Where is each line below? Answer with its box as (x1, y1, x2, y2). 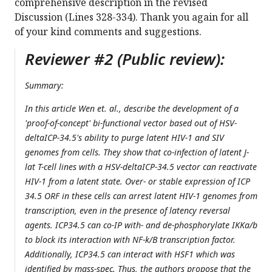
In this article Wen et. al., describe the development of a (25, 103, 239, 115)
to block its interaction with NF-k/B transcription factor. (25, 234, 236, 246)
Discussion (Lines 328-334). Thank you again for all (15, 10, 248, 24)
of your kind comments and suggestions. (15, 25, 202, 39)
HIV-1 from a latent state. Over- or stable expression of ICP (25, 175, 250, 188)
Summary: (25, 80, 64, 92)
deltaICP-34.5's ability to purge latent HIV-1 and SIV (25, 132, 224, 144)
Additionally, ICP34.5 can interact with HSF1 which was (25, 248, 235, 260)
